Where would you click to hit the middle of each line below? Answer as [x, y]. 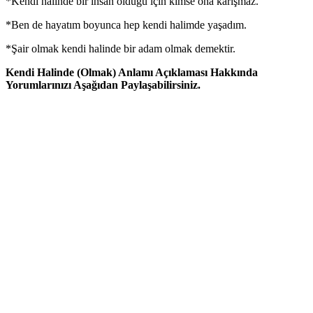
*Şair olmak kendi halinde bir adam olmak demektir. [121, 48]
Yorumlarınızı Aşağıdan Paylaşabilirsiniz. [103, 85]
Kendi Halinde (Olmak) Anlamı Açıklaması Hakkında [132, 72]
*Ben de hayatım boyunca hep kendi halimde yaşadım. [126, 24]
